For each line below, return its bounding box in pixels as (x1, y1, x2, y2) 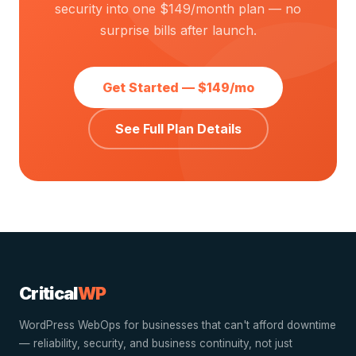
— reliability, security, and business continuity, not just (19, 337, 292, 350)
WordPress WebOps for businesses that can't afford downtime (19, 319, 336, 331)
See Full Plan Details (114, 121, 242, 137)
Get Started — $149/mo (102, 79, 254, 95)
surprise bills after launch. (99, 22, 257, 38)
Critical (19, 283, 78, 304)
